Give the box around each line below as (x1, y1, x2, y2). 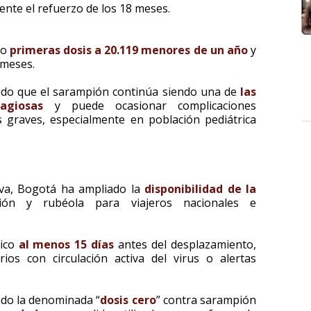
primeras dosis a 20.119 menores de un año (9, 42, 248, 58)
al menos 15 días (18, 237, 115, 252)
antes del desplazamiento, (114, 237, 256, 252)
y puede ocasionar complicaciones (43, 98, 257, 113)
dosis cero (100, 292, 156, 308)
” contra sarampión (155, 292, 257, 308)
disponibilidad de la (144, 181, 256, 196)
